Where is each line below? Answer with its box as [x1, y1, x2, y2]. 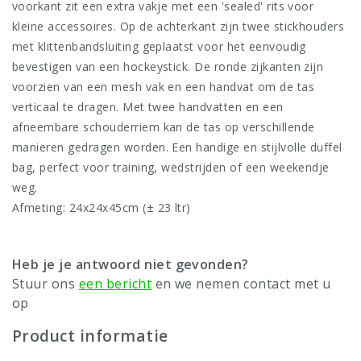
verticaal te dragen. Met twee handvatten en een [12, 99, 284, 115]
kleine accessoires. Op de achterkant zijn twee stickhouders [12, 19, 345, 35]
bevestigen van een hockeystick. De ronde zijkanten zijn [12, 59, 324, 75]
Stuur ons [12, 275, 79, 293]
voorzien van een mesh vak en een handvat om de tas [12, 79, 314, 95]
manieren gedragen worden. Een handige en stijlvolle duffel [12, 139, 342, 156]
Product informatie [12, 325, 168, 347]
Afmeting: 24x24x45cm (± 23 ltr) [12, 200, 191, 216]
